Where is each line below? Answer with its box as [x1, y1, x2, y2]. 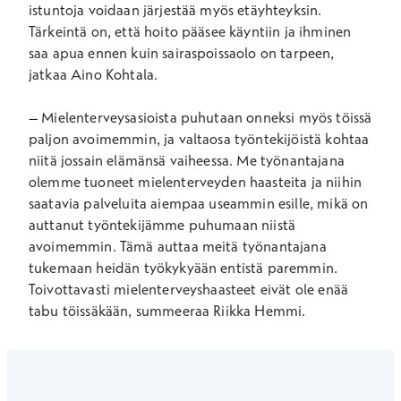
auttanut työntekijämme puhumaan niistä [29, 216, 296, 234]
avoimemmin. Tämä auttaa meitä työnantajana [29, 237, 327, 255]
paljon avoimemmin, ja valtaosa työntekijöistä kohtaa [29, 130, 370, 148]
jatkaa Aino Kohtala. [29, 65, 162, 83]
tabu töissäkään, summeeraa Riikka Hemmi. [29, 302, 306, 320]
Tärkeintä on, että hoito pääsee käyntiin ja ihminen [29, 22, 352, 40]
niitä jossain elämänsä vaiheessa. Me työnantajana [29, 151, 345, 169]
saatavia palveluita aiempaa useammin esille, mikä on [29, 194, 369, 212]
